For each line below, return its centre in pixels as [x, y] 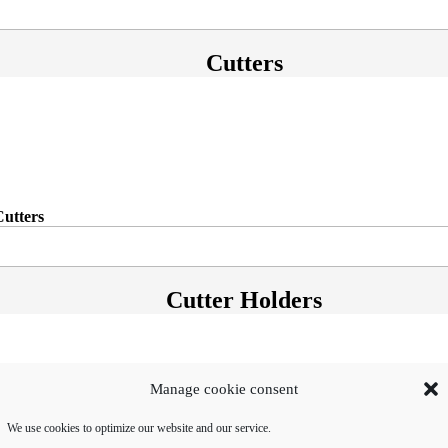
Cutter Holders [244, 300]
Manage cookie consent [224, 388]
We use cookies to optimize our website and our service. [139, 428]
